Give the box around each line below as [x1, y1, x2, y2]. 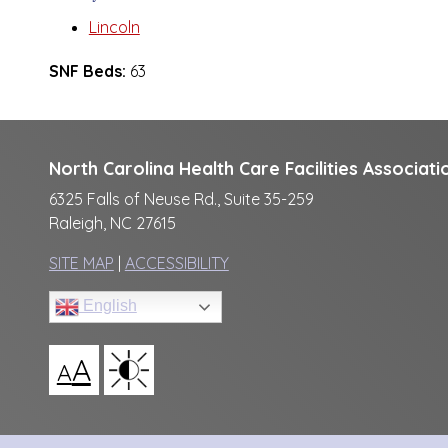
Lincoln [88, 17, 140, 38]
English [78, 296, 137, 314]
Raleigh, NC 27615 [48, 212, 176, 233]
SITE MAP [48, 252, 114, 273]
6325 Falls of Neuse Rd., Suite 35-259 [48, 188, 314, 209]
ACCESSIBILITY [124, 252, 229, 273]
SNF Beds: [48, 61, 126, 82]
